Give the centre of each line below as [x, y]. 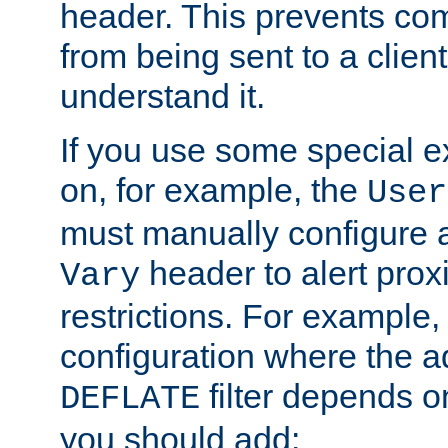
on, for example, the [213, 190]
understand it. [162, 96]
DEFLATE [130, 399]
